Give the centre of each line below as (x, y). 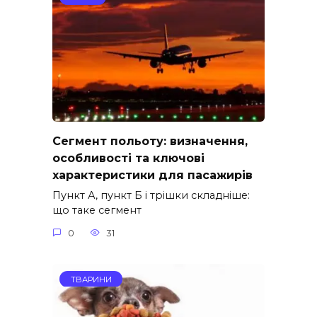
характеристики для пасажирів (152, 175)
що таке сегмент (97, 211)
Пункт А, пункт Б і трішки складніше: (151, 196)
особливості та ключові (128, 158)
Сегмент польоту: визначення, (150, 141)
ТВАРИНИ (91, 278)
